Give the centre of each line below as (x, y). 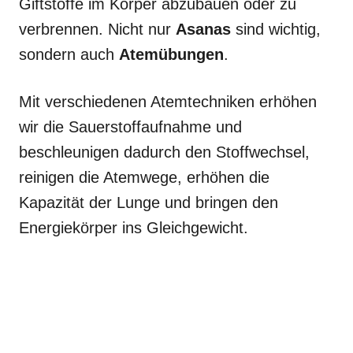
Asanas (203, 29)
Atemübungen (171, 54)
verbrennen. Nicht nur (97, 29)
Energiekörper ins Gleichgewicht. (134, 227)
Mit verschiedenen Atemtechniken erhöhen (168, 101)
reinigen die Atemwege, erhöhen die (144, 177)
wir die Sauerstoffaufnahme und (130, 126)
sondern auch (69, 54)
